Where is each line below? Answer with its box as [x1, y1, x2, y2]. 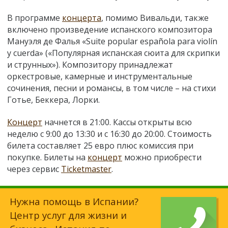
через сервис [7, 163, 61, 175]
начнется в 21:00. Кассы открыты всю [42, 117, 192, 128]
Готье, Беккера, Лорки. [7, 94, 100, 106]
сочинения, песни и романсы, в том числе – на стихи [7, 82, 216, 94]
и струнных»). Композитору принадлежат [7, 59, 173, 71]
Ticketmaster [61, 163, 111, 175]
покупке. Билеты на [7, 152, 88, 163]
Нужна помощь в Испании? [10, 194, 138, 208]
